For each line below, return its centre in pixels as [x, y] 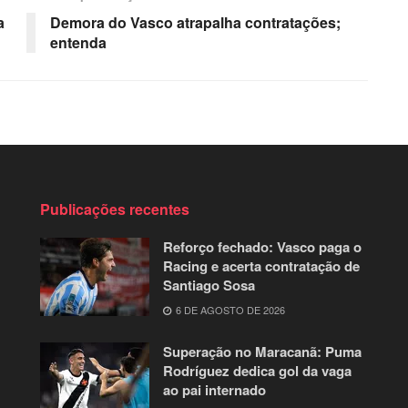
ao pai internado [214, 389]
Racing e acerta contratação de [261, 265]
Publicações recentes [115, 209]
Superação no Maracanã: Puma [262, 351]
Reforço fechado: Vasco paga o [262, 246]
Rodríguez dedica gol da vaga [257, 370]
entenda [78, 42]
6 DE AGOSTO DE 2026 [229, 309]
